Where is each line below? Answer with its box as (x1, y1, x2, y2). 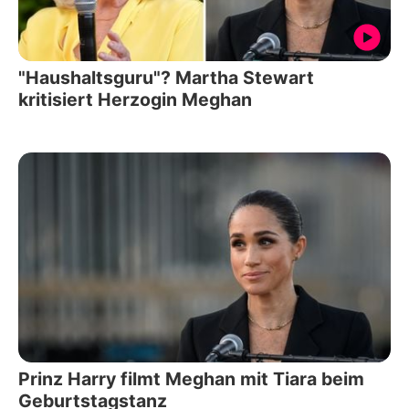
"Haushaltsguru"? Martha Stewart (18, 67, 314, 89)
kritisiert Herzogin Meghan (18, 89, 252, 111)
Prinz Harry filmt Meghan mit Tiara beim (18, 367, 364, 390)
